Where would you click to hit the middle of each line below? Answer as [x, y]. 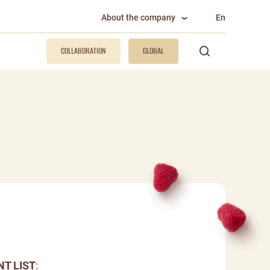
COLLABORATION [83, 51]
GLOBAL [153, 51]
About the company [138, 17]
